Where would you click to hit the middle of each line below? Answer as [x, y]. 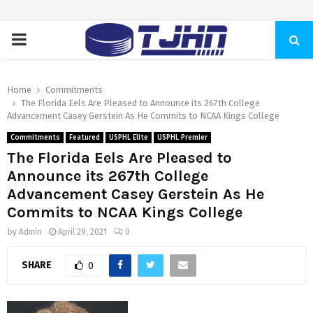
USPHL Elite [129, 138]
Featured [85, 138]
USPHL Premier [182, 138]
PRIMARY [44, 39]
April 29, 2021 [82, 232]
